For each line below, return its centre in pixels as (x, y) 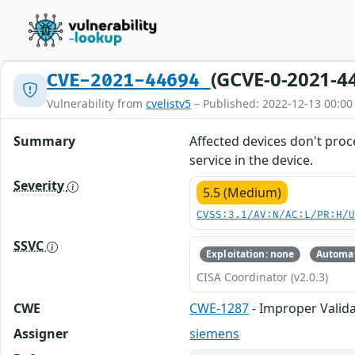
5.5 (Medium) (242, 193)
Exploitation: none (250, 254)
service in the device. (252, 160)
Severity (40, 185)
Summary (44, 141)
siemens (215, 334)
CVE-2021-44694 (129, 81)
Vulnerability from (96, 103)
